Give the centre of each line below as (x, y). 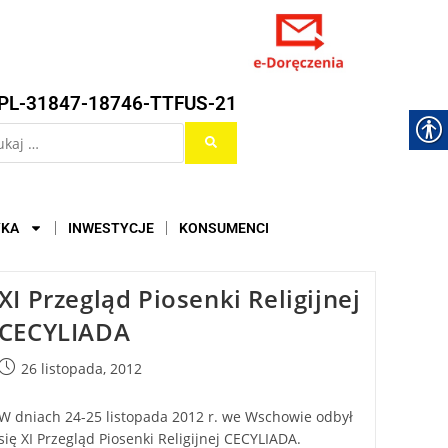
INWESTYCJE (111, 228)
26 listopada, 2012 (81, 368)
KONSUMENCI (224, 228)
